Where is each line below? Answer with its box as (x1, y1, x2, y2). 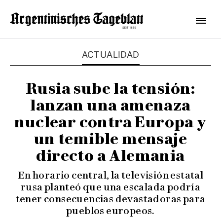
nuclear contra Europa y (14, 113, 207, 131)
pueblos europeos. (66, 205, 155, 217)
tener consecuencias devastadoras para (15, 193, 206, 205)
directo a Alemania (36, 147, 185, 165)
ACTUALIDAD (81, 49, 140, 60)
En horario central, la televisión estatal (17, 169, 204, 181)
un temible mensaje (34, 130, 187, 148)
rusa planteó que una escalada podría (20, 181, 201, 193)
